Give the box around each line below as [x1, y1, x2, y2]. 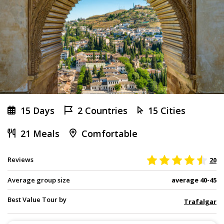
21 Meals [20, 127, 59, 140]
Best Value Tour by [7, 195, 66, 204]
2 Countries [77, 104, 127, 117]
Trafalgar [184, 197, 216, 206]
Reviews [7, 155, 33, 164]
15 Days [20, 104, 54, 117]
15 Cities [148, 104, 185, 117]
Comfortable [81, 127, 137, 140]
